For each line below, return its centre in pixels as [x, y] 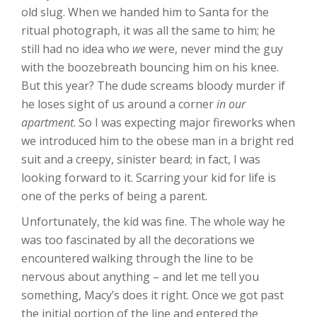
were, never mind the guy [214, 49]
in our [231, 104]
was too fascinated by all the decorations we [138, 240]
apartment [47, 122]
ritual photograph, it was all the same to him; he [148, 30]
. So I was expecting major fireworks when [184, 122]
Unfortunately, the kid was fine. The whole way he [153, 221]
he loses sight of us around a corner [119, 104]
